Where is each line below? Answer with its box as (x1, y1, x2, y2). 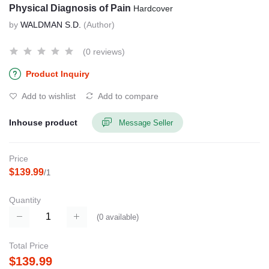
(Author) (83, 20, 115, 29)
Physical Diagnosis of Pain (9, 3, 133, 13)
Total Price (9, 240, 49, 250)
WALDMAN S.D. (20, 20, 81, 29)
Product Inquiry (26, 69, 89, 79)
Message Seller (119, 118, 173, 127)
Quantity (9, 195, 41, 205)
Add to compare (96, 91, 159, 101)
